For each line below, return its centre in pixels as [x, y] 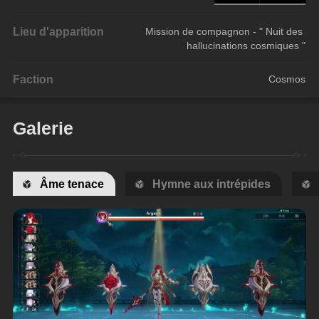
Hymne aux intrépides [212, 183]
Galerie [43, 128]
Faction [33, 79]
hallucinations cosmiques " [246, 46]
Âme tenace [72, 183]
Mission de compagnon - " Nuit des [226, 32]
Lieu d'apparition [59, 32]
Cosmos [287, 79]
